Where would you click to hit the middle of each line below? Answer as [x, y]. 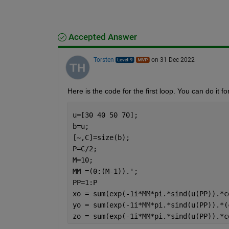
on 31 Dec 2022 [173, 60]
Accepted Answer [101, 37]
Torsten [104, 60]
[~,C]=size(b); [101, 137]
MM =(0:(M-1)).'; [105, 171]
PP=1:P [85, 182]
